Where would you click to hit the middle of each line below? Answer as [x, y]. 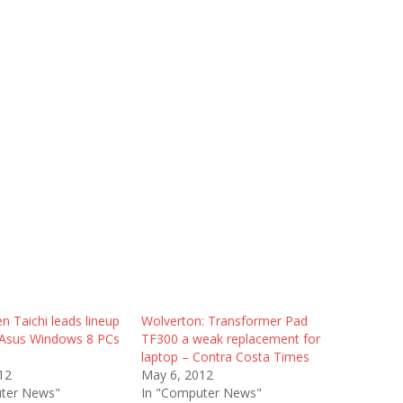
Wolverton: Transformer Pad [224, 321]
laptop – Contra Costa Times [225, 357]
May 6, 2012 [177, 375]
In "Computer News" [201, 393]
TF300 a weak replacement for [230, 339]
